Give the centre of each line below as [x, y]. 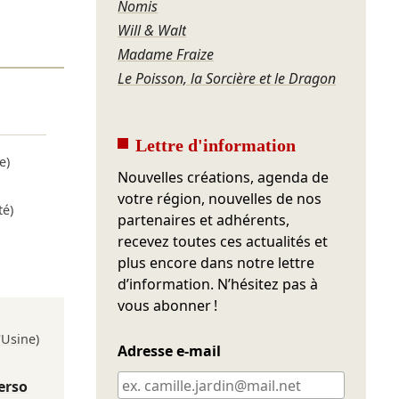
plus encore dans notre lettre [216, 263]
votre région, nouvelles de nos [220, 199]
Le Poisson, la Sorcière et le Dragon [227, 79]
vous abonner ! [168, 306]
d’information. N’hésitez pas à [218, 285]
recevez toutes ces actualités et [223, 242]
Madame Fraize [166, 55]
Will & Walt [152, 31]
